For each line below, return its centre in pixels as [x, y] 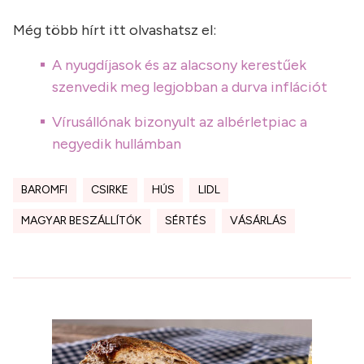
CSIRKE [110, 190]
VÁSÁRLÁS [258, 221]
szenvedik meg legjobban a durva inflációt [190, 87]
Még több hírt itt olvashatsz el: [115, 30]
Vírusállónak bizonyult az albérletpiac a [180, 122]
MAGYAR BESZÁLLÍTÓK [82, 221]
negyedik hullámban [117, 144]
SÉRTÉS [186, 221]
